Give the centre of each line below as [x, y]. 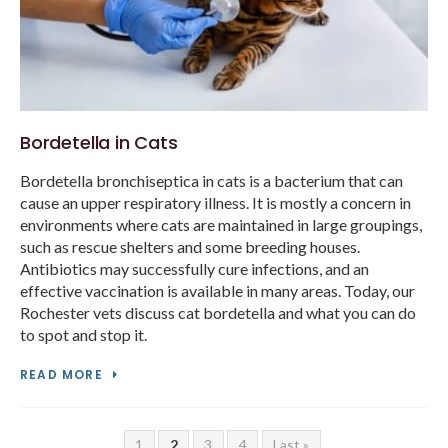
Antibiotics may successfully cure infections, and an [194, 269]
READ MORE [61, 375]
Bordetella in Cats [99, 143]
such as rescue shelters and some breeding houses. [190, 247]
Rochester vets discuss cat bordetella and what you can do [218, 313]
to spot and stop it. [83, 335]
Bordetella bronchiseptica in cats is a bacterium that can [211, 181]
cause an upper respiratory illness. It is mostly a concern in [215, 203]
